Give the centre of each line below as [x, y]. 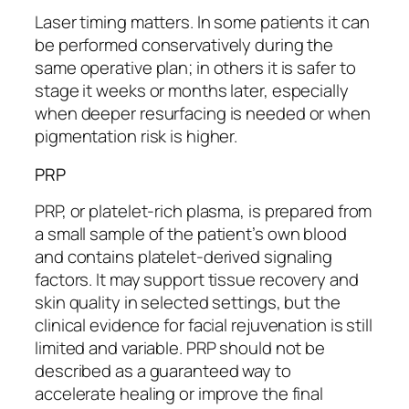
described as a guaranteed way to [163, 371]
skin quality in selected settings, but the [188, 303]
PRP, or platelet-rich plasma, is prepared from [204, 211]
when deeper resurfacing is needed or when [203, 114]
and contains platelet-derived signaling [184, 257]
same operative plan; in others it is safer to [195, 68]
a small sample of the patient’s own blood [191, 234]
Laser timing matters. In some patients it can [202, 22]
